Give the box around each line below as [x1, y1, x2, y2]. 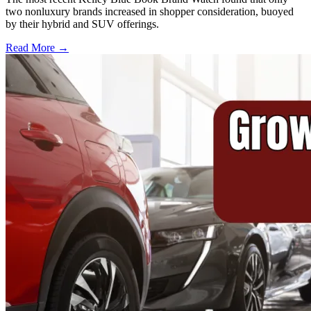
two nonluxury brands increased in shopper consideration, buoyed [6, 5, 294, 17]
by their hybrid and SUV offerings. [6, 17, 159, 30]
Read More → [6, 41, 69, 53]
